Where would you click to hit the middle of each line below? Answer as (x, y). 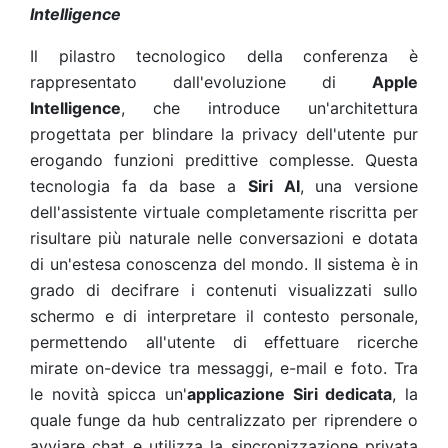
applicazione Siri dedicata (290, 394)
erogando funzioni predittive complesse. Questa (224, 160)
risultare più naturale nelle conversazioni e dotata (224, 238)
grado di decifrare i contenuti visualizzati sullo (224, 290)
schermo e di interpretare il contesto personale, (224, 316)
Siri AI (273, 186)
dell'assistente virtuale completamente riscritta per (224, 212)
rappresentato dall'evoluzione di (201, 82)
